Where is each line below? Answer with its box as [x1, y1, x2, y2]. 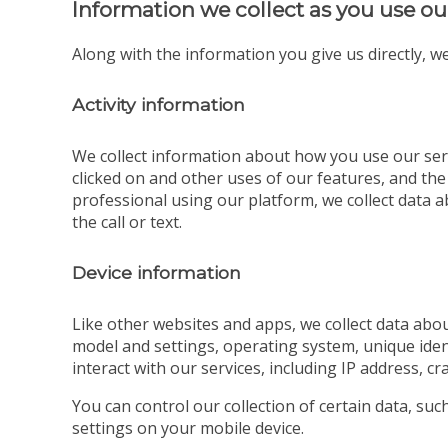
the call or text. [72, 210, 182, 233]
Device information [72, 262, 241, 284]
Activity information [72, 94, 245, 116]
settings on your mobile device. [72, 416, 304, 439]
